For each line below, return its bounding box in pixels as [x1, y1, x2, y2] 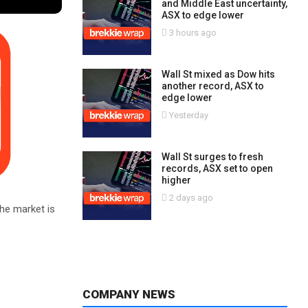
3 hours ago [166, 27, 217, 38]
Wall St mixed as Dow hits [161, 69, 275, 80]
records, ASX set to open [161, 163, 273, 174]
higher [161, 175, 191, 186]
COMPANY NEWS [82, 287, 175, 301]
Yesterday [166, 110, 208, 120]
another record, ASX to [161, 80, 264, 91]
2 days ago [166, 192, 213, 203]
